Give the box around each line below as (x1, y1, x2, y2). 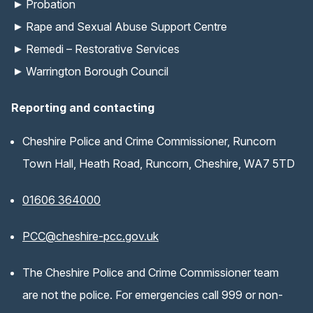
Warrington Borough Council (26, 64, 168, 79)
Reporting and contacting (11, 101, 154, 115)
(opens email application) (158, 228, 284, 243)
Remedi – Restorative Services (26, 42, 180, 57)
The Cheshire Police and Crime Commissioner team (22, 265, 279, 280)
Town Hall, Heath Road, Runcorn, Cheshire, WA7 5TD (22, 156, 295, 171)
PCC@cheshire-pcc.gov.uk (22, 229, 159, 244)
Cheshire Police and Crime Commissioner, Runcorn (22, 134, 276, 149)
